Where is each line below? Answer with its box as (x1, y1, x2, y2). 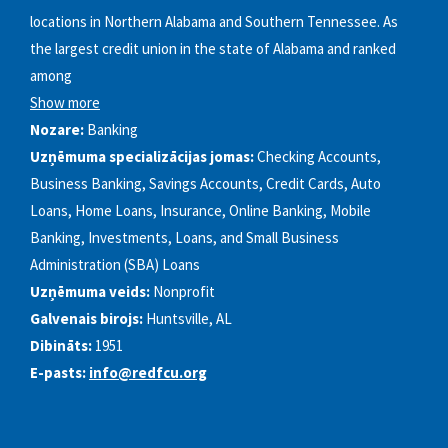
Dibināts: (30, 336, 92, 356)
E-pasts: (30, 363, 86, 383)
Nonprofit (153, 282, 215, 302)
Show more (30, 93, 100, 113)
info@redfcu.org (89, 363, 207, 383)
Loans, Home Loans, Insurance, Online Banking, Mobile (30, 201, 371, 221)
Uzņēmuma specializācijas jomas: (30, 147, 254, 167)
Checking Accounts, (257, 147, 381, 167)
